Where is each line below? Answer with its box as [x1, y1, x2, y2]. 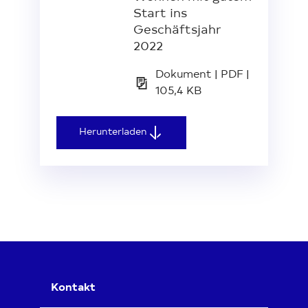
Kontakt [51, 282, 96, 294]
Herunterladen [79, 127, 147, 137]
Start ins [133, 8, 187, 21]
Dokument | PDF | [155, 69, 250, 80]
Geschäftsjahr [133, 24, 221, 37]
